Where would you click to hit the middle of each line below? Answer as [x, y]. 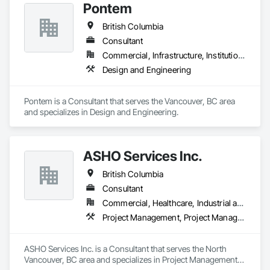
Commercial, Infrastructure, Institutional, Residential [241, 55]
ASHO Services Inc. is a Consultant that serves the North [125, 249]
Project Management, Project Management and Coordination [240, 217]
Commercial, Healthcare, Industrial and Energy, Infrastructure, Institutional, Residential [240, 203]
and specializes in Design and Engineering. [101, 112]
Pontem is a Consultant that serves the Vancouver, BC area [130, 101]
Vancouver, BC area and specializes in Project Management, [132, 259]
